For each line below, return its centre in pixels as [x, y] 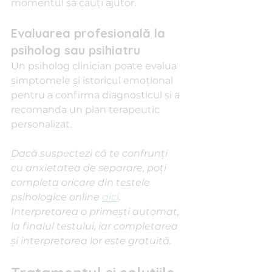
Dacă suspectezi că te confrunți [90, 153]
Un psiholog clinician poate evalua [95, 66]
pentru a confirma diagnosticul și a [97, 95]
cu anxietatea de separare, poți [90, 168]
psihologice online [56, 197]
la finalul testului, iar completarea [96, 226]
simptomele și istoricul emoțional [93, 80]
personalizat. [41, 124]
